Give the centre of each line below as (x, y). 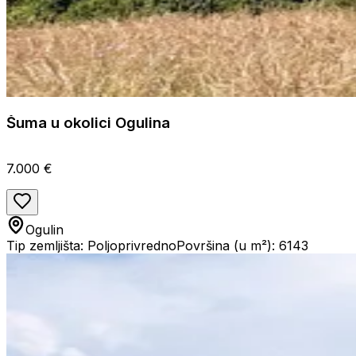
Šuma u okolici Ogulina (88, 123)
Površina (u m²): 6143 (242, 246)
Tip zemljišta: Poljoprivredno (91, 246)
